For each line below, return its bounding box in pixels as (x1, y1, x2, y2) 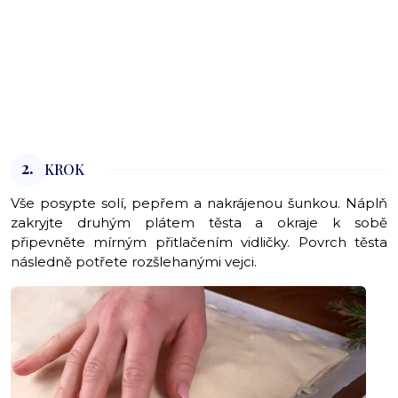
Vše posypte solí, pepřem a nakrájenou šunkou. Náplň (11, 195, 387, 212)
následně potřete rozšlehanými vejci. (11, 253, 260, 271)
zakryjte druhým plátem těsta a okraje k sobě (11, 214, 387, 232)
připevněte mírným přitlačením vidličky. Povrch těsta (11, 234, 387, 251)
